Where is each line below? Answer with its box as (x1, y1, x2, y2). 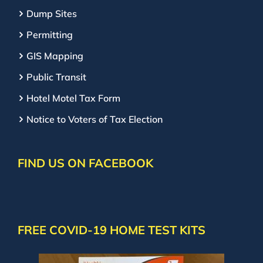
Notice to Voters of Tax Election (26, 113, 163, 125)
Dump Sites (26, 8, 77, 19)
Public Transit (26, 71, 86, 83)
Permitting (26, 29, 73, 41)
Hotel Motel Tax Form (26, 92, 120, 104)
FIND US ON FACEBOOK (18, 156, 153, 170)
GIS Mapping (26, 50, 83, 62)
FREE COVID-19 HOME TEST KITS (18, 222, 205, 237)
